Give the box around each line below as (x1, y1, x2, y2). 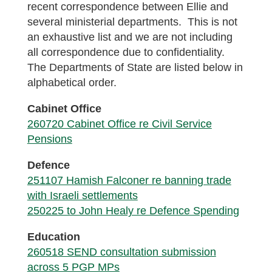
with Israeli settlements (27, 189, 138, 202)
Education (27, 231, 80, 243)
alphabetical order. (27, 76, 117, 89)
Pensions (27, 133, 72, 145)
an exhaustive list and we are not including (27, 31, 233, 43)
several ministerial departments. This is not (27, 16, 237, 28)
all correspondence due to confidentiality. (27, 46, 228, 58)
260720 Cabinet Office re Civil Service (27, 118, 212, 130)
